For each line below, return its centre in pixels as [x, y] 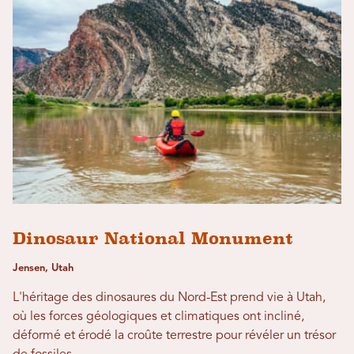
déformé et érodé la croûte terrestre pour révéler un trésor [174, 335]
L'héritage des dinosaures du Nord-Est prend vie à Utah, [169, 298]
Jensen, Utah [43, 268]
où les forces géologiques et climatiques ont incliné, [158, 316]
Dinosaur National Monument [153, 238]
